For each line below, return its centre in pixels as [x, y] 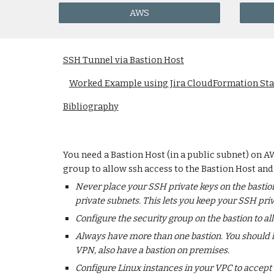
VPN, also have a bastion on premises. [152, 250]
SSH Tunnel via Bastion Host [123, 60]
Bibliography [91, 106]
